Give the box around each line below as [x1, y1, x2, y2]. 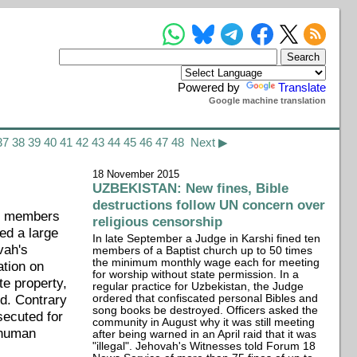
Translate [278, 80, 327, 94]
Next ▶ [190, 135, 228, 150]
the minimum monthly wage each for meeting [92, 257, 320, 269]
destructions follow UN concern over [92, 197, 326, 214]
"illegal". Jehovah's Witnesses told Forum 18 [92, 340, 316, 352]
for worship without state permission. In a [92, 269, 300, 280]
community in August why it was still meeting [92, 316, 316, 328]
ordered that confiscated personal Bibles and [92, 292, 319, 304]
